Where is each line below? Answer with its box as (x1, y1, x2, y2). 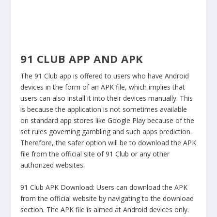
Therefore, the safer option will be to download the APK (20, 138, 197, 148)
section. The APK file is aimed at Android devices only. (20, 204, 189, 214)
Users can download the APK (94, 182, 188, 192)
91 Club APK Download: (20, 182, 95, 192)
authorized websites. (20, 160, 85, 170)
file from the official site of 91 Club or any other (20, 149, 170, 159)
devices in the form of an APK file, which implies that (20, 82, 186, 92)
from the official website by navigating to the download (20, 193, 194, 203)
